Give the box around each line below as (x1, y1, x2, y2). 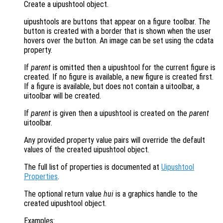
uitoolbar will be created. (24, 91, 101, 101)
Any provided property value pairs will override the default (24, 135, 205, 145)
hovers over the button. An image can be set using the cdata (24, 36, 214, 46)
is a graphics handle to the (113, 189, 198, 199)
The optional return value (24, 189, 104, 199)
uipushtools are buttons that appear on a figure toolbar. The (24, 17, 210, 27)
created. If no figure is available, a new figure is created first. (24, 72, 214, 82)
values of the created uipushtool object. (24, 145, 149, 155)
